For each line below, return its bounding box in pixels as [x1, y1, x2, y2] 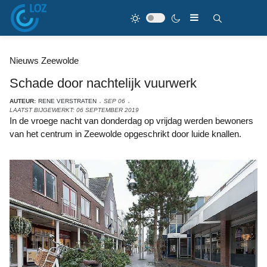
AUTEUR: [10, 98, 36, 104]
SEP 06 [104, 98, 125, 104]
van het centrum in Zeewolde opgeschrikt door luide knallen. [10, 129, 241, 139]
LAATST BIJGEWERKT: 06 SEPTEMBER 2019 [10, 107, 139, 113]
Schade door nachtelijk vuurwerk [10, 76, 197, 91]
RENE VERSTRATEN [38, 98, 97, 104]
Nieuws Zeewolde [10, 55, 79, 66]
